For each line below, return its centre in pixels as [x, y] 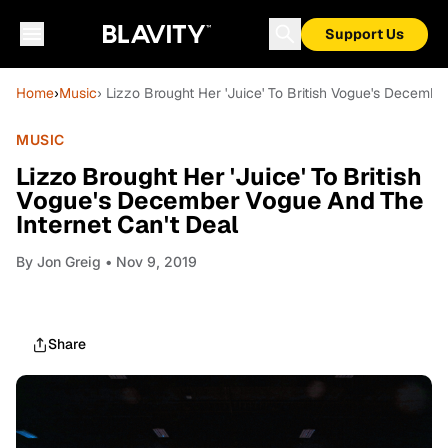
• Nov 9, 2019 [149, 261]
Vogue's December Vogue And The [220, 200]
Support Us [364, 34]
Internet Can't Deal [127, 224]
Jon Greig [69, 261]
